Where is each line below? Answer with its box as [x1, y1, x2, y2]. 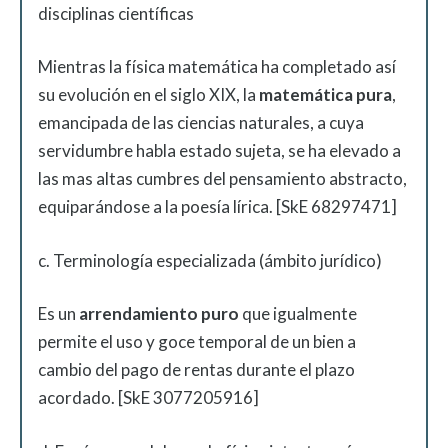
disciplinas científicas [38, 2, 194, 24]
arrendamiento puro [79, 303, 239, 324]
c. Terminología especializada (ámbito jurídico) [38, 249, 382, 271]
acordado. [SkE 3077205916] [38, 387, 259, 408]
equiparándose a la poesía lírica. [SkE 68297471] [38, 196, 397, 217]
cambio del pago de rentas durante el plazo [38, 359, 355, 380]
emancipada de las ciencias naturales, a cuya [38, 112, 364, 133]
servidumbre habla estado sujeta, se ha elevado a [38, 140, 401, 161]
